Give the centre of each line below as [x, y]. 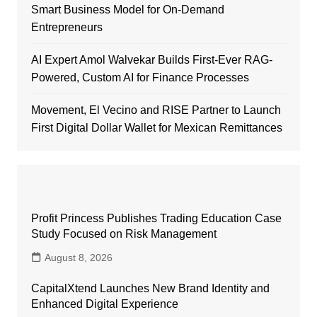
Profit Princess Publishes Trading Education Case [156, 219]
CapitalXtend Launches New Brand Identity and [150, 289]
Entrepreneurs [67, 28]
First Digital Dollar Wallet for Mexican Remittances [156, 128]
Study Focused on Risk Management [123, 234]
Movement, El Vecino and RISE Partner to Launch [156, 110]
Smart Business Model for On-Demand [127, 10]
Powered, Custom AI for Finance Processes [140, 78]
